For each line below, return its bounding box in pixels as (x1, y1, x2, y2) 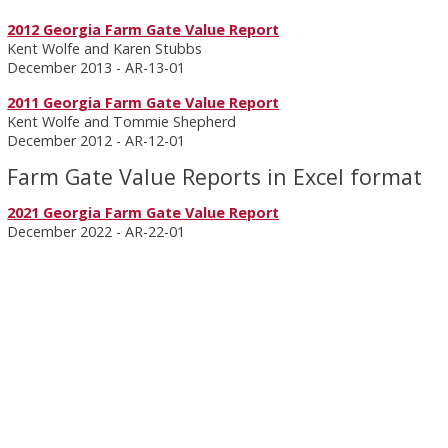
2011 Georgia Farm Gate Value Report (7, 93, 280, 112)
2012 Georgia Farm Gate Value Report (7, 20, 280, 39)
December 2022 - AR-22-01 (7, 222, 186, 241)
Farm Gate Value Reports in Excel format (7, 162, 423, 191)
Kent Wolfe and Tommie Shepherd (7, 112, 237, 131)
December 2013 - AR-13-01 (7, 58, 186, 77)
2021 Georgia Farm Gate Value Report (7, 203, 280, 222)
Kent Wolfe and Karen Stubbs (7, 39, 207, 58)
